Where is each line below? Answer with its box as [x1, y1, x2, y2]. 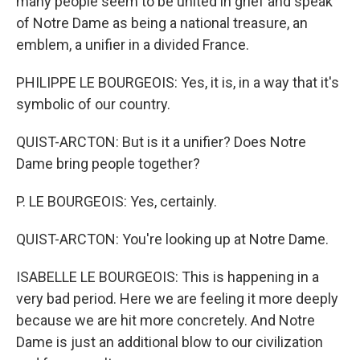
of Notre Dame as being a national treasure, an [16, 14, 308, 31]
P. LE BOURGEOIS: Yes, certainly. [16, 193, 217, 210]
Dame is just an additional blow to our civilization [16, 333, 323, 350]
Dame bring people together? [16, 155, 200, 172]
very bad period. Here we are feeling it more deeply [16, 290, 338, 307]
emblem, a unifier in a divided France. [16, 36, 249, 53]
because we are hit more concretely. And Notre [16, 312, 315, 329]
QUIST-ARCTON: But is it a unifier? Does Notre [16, 133, 306, 150]
